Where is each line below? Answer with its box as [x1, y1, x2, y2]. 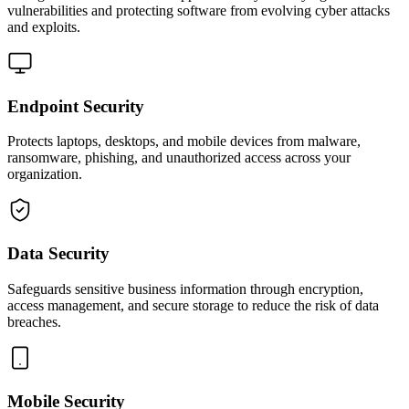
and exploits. [7, 18, 80, 35]
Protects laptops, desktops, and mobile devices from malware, [7, 133, 361, 150]
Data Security [7, 244, 110, 264]
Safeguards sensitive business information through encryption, [7, 280, 363, 297]
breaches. [7, 313, 61, 330]
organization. [7, 166, 82, 183]
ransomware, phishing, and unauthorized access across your [7, 150, 351, 166]
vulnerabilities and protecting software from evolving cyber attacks [7, 2, 390, 18]
